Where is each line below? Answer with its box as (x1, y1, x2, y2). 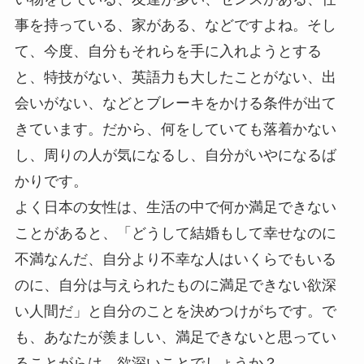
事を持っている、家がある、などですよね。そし (14, 17, 336, 34)
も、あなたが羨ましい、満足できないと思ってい (14, 329, 336, 346)
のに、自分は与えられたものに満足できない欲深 (14, 277, 336, 294)
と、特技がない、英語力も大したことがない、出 (14, 69, 336, 86)
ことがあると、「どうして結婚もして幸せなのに (14, 225, 336, 242)
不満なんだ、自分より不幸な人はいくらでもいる (14, 251, 336, 268)
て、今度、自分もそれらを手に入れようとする (14, 43, 322, 60)
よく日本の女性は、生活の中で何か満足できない (14, 199, 336, 216)
